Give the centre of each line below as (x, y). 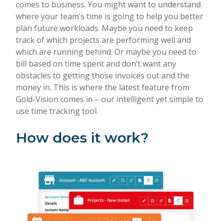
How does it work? (82, 138)
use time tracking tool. (57, 111)
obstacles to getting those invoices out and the (103, 75)
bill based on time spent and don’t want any (96, 64)
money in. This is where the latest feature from (103, 87)
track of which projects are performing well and (103, 40)
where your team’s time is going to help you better (110, 16)
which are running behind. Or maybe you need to (106, 52)
